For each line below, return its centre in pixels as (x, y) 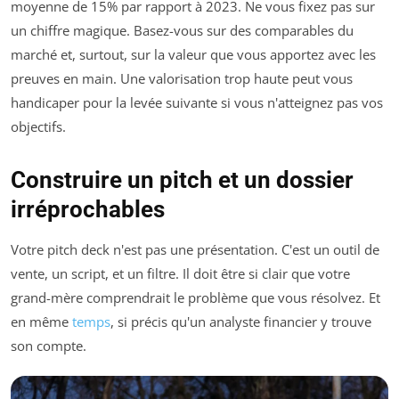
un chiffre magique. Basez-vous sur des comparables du (182, 30)
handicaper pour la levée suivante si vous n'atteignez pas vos (197, 102)
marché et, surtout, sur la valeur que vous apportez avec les (193, 54)
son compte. (49, 345)
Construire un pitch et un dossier (182, 179)
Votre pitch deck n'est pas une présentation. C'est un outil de (195, 249)
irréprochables (88, 209)
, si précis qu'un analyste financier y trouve (241, 321)
